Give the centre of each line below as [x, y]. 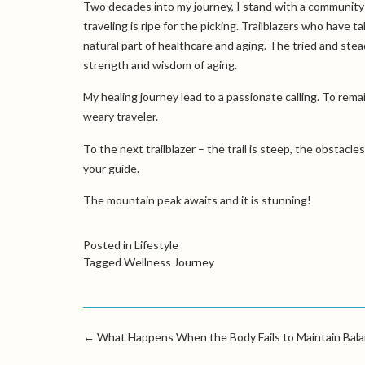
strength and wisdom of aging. [160, 64]
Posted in [109, 245]
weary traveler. [121, 117]
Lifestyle [156, 245]
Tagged [103, 262]
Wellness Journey [169, 262]
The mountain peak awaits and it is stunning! [197, 200]
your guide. [111, 168]
